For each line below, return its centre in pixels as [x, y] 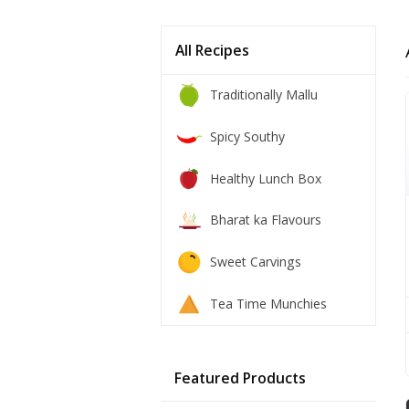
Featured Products [241, 378]
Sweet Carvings [256, 262]
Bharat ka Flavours [266, 220]
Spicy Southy [248, 137]
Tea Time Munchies [269, 303]
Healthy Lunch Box [266, 178]
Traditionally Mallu [264, 95]
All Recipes [213, 50]
